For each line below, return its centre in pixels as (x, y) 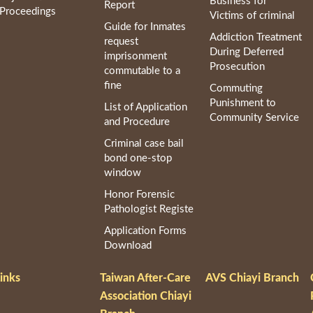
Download (128, 246)
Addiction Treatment (256, 38)
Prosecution (238, 67)
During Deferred (247, 52)
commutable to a (143, 71)
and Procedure (137, 122)
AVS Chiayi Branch (252, 278)
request (122, 42)
